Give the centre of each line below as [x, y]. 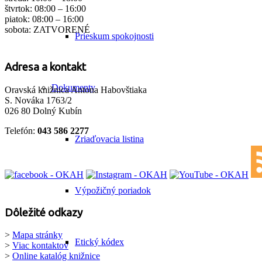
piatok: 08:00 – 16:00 [44, 19]
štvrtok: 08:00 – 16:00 [45, 8]
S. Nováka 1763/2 [38, 101]
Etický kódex [99, 242]
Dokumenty [73, 87]
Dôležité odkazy [44, 212]
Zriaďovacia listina [109, 139]
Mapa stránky [37, 235]
